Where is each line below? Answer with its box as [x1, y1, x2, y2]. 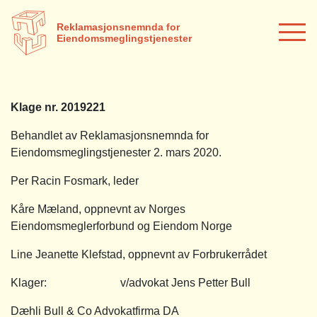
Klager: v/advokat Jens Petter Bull [11, 276, 250, 289]
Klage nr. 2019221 [11, 100, 105, 113]
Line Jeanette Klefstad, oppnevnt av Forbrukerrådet [11, 248, 267, 260]
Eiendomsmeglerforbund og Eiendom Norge [11, 219, 232, 232]
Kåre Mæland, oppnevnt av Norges [11, 202, 185, 215]
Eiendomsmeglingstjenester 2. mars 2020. [11, 146, 221, 158]
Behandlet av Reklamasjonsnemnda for [11, 129, 209, 142]
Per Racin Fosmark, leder [11, 174, 139, 187]
